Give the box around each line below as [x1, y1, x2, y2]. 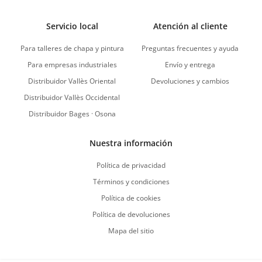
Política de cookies [101, 193, 161, 204]
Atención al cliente [153, 20, 227, 32]
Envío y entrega [165, 60, 215, 70]
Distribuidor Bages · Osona [28, 109, 116, 119]
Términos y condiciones [92, 177, 170, 187]
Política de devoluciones [92, 209, 170, 220]
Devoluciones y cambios [151, 76, 229, 87]
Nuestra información [89, 137, 173, 149]
